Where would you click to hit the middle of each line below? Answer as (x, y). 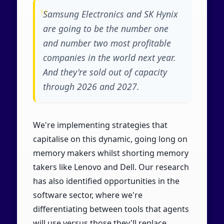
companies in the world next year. (109, 57)
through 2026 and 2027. (91, 86)
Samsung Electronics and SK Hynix (110, 14)
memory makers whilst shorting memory (110, 153)
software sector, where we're (87, 195)
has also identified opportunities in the (106, 181)
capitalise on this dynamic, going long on (110, 139)
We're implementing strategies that (100, 125)
